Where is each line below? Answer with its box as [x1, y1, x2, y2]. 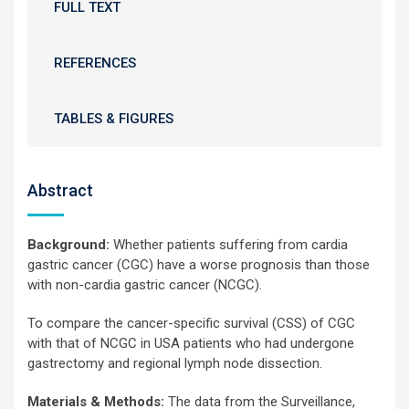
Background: [27, 236, 113, 253]
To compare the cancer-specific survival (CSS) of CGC [27, 315, 355, 331]
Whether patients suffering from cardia [113, 236, 348, 253]
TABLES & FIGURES [54, 110, 173, 127]
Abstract [27, 181, 93, 200]
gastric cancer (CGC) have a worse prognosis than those [27, 257, 370, 273]
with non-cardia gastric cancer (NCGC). [27, 277, 262, 293]
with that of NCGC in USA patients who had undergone [27, 335, 354, 351]
